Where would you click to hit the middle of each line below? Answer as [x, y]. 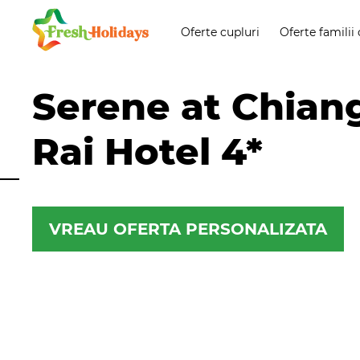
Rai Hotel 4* [147, 151]
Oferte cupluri [220, 32]
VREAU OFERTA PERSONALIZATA [188, 229]
